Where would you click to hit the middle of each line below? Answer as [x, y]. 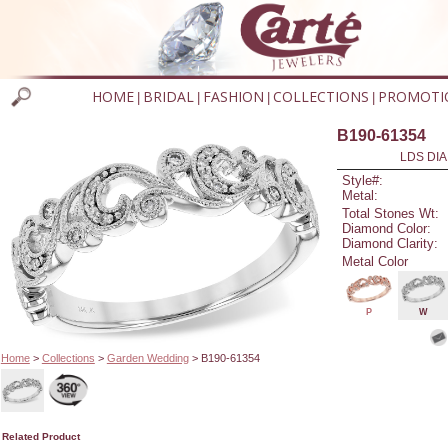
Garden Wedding [147, 357]
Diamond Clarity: [390, 243]
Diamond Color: [387, 228]
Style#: [363, 181]
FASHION [233, 97]
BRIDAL [168, 97]
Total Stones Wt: [391, 213]
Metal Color [375, 261]
